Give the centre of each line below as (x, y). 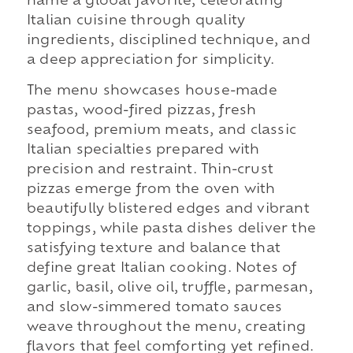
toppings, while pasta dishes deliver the (171, 230)
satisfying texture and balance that (153, 249)
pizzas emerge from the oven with (151, 190)
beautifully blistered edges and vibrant (168, 210)
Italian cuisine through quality (136, 21)
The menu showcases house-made (152, 92)
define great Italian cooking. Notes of (162, 269)
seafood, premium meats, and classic (161, 131)
